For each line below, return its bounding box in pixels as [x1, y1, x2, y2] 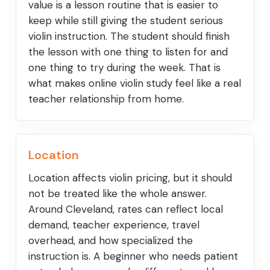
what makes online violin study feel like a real [28, 77, 241, 90]
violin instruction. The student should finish [28, 30, 230, 43]
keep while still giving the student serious [28, 14, 223, 28]
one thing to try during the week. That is [28, 61, 221, 75]
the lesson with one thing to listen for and [28, 45, 228, 59]
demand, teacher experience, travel [28, 218, 199, 232]
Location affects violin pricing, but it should [28, 171, 232, 185]
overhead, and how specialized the [28, 234, 193, 248]
